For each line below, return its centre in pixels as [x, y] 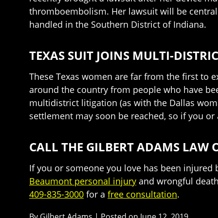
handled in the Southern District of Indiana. [118, 25]
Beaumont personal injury [83, 181]
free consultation [142, 194]
